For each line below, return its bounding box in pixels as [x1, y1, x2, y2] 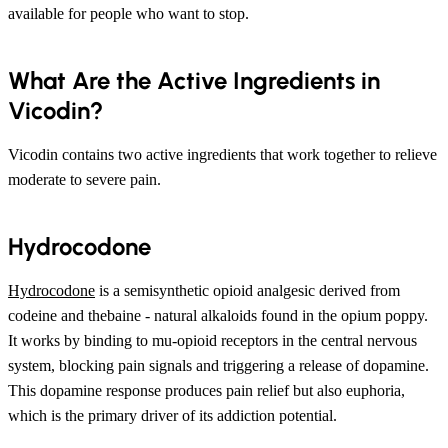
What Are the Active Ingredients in [8, 65, 380, 95]
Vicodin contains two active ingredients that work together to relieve [8, 145, 437, 163]
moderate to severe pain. [8, 170, 161, 188]
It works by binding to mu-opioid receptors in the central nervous [8, 331, 417, 349]
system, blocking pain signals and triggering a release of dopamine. [8, 356, 429, 374]
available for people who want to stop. [8, 4, 249, 22]
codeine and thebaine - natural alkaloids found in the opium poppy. [8, 306, 428, 324]
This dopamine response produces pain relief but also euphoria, [8, 381, 405, 399]
